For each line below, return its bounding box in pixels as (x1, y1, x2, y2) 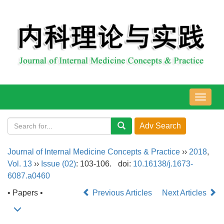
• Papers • (7, 188, 43, 197)
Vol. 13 (7, 159, 32, 168)
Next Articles (162, 188, 208, 197)
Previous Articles (90, 188, 154, 197)
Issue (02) (41, 159, 76, 168)
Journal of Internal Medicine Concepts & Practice (7, 147, 180, 156)
